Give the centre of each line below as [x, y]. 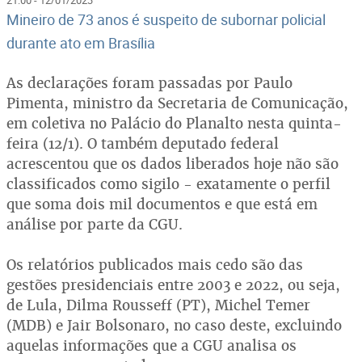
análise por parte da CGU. [95, 224]
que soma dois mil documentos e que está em [162, 204]
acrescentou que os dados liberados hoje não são [173, 163]
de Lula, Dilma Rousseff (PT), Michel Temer [158, 305]
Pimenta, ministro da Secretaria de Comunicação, [177, 103]
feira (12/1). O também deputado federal [143, 143]
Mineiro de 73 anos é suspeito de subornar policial [166, 19]
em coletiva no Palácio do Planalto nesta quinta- [174, 123]
